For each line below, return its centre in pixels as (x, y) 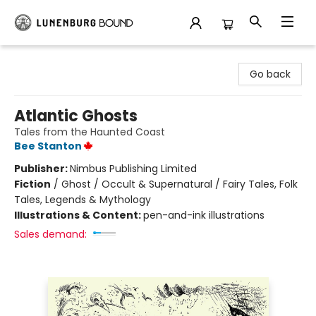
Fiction (32, 184)
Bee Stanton (48, 146)
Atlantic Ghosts (76, 116)
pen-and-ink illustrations (204, 215)
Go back (270, 74)
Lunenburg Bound (54, 59)
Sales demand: (50, 234)
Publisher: (42, 169)
